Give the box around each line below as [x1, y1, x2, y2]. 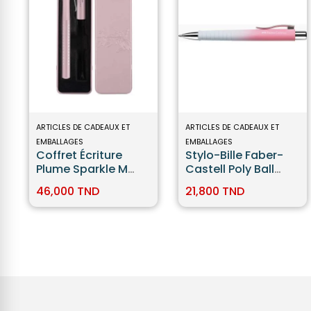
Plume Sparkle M [35, 160, 128, 177]
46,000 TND [35, 183, 99, 199]
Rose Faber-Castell [35, 174, 145, 191]
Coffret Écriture [35, 146, 122, 163]
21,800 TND [185, 183, 244, 199]
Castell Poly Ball [185, 160, 274, 177]
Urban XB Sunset [185, 174, 278, 191]
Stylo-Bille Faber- [185, 146, 283, 163]
